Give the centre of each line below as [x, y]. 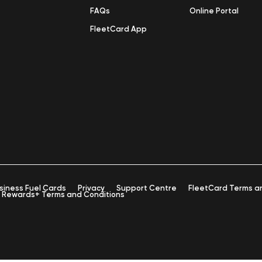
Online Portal [214, 11]
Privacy [91, 189]
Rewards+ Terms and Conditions [63, 195]
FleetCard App [118, 30]
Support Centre [146, 189]
